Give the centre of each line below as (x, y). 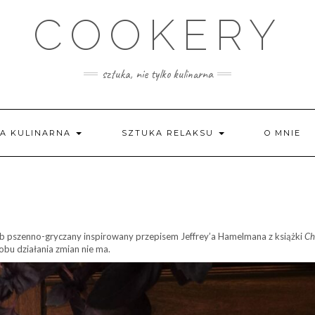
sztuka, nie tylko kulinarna (157, 74)
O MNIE (282, 133)
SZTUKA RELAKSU (169, 133)
